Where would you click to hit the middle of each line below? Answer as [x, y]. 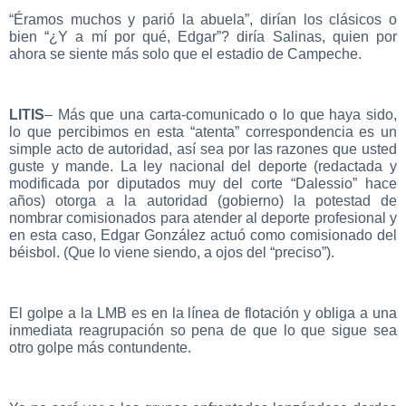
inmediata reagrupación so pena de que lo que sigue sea [203, 330]
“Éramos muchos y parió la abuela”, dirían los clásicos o [203, 20]
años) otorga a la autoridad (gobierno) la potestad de [203, 201]
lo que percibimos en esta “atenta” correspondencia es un [203, 132]
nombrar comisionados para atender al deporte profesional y [203, 218]
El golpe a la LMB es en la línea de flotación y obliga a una [203, 313]
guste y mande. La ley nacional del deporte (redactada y [203, 167]
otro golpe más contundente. [100, 347]
